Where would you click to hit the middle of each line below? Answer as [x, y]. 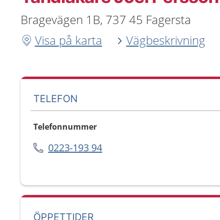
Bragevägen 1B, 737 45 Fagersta [106, 19]
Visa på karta [68, 40]
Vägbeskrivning [165, 40]
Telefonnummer [65, 127]
